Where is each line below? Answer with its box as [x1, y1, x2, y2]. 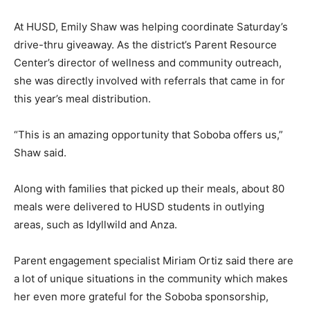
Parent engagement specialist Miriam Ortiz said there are [14, 253, 293, 267]
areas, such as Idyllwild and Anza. [14, 217, 177, 231]
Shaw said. [14, 145, 66, 159]
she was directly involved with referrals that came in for [14, 73, 285, 87]
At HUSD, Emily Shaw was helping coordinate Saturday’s [14, 19, 288, 33]
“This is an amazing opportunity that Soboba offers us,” [14, 127, 283, 141]
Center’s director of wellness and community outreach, [14, 55, 282, 69]
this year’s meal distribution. [14, 91, 151, 105]
